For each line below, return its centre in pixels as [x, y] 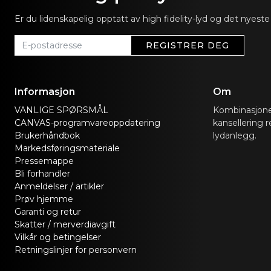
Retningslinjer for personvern [76, 250]
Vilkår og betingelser [58, 237]
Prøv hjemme [44, 199]
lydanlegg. [235, 135]
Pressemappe [44, 161]
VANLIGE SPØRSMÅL [61, 110]
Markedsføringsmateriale [67, 148]
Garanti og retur [48, 211]
